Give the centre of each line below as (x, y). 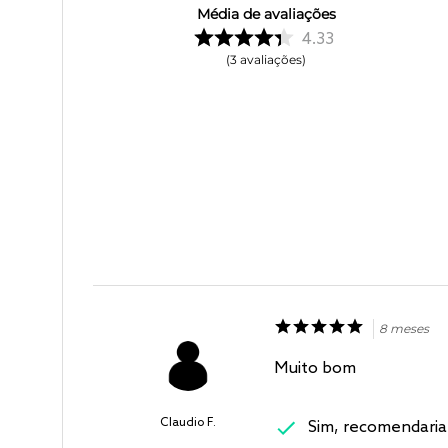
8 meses (403, 329)
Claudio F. (188, 423)
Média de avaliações (266, 13)
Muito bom (314, 368)
